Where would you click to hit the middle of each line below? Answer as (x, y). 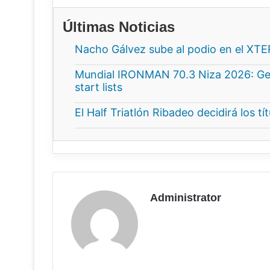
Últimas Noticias (119, 27)
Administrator (186, 197)
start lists (99, 87)
